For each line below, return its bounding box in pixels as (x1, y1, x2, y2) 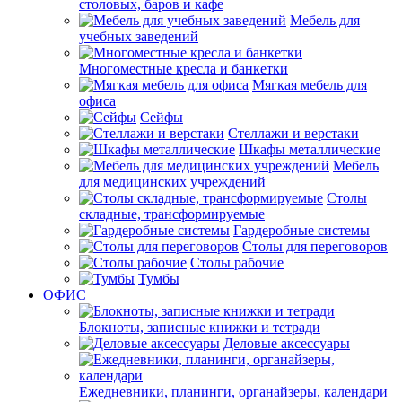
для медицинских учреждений (79, 174, 266, 189)
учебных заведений (79, 29, 198, 44)
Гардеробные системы (233, 223, 370, 238)
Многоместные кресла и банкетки (79, 61, 288, 76)
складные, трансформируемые (79, 206, 265, 222)
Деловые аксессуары (223, 336, 350, 351)
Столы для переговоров (242, 239, 388, 254)
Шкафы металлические (239, 142, 380, 157)
